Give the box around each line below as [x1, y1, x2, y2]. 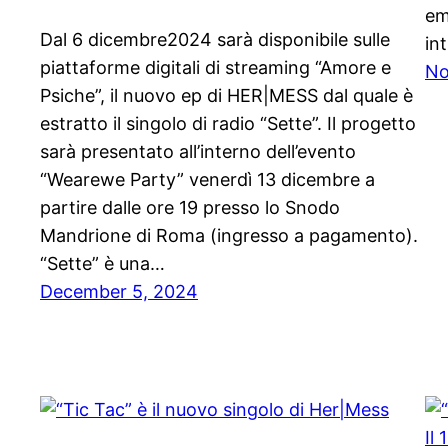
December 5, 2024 [40, 281, 198, 303]
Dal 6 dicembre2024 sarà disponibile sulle [40, 29, 390, 51]
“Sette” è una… [40, 253, 165, 275]
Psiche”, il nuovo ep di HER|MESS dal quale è [40, 85, 413, 107]
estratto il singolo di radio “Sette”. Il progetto [40, 113, 416, 135]
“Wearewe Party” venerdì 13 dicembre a [40, 169, 375, 191]
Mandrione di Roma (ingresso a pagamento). [40, 225, 418, 247]
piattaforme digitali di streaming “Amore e [40, 57, 391, 79]
